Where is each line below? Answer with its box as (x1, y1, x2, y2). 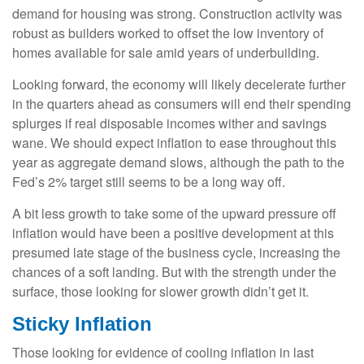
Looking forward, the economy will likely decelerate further (12, 74, 345, 93)
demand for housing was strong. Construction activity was (12, 3, 342, 23)
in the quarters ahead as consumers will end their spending (12, 93, 351, 113)
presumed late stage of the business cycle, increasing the (12, 242, 340, 262)
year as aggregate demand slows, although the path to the (12, 152, 344, 171)
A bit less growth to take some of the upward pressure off (12, 203, 336, 223)
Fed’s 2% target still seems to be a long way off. (12, 171, 285, 191)
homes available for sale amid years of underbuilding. (12, 42, 319, 62)
